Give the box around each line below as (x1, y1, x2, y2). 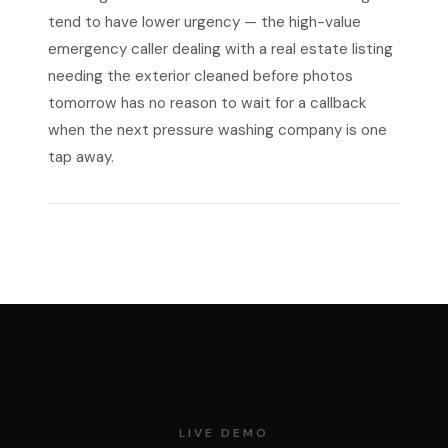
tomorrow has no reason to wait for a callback (48, 93, 366, 113)
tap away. (48, 147, 114, 167)
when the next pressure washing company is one (48, 120, 387, 140)
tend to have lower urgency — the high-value (48, 12, 361, 32)
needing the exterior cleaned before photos (48, 66, 353, 86)
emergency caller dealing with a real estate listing (48, 39, 393, 59)
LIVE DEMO (179, 425, 269, 441)
